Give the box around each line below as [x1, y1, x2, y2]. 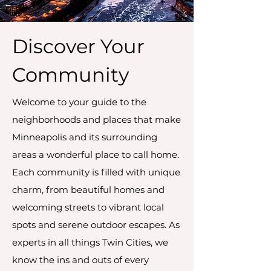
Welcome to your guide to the [12, 96, 146, 108]
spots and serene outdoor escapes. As [12, 219, 180, 230]
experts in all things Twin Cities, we [12, 237, 168, 248]
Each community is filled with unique [12, 166, 180, 178]
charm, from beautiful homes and [12, 184, 165, 195]
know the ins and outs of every [12, 254, 149, 266]
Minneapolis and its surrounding [12, 131, 157, 143]
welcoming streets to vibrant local [12, 201, 164, 213]
